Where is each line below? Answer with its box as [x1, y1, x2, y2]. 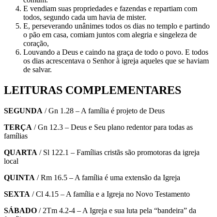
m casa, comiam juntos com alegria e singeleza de [46, 31, 197, 39]
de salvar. [23, 65, 52, 74]
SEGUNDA [4, 106, 43, 115]
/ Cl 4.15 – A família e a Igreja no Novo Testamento [30, 189, 190, 198]
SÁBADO [4, 206, 37, 215]
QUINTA [4, 173, 35, 182]
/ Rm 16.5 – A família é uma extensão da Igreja [35, 173, 180, 182]
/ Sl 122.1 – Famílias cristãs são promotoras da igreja [37, 148, 200, 156]
